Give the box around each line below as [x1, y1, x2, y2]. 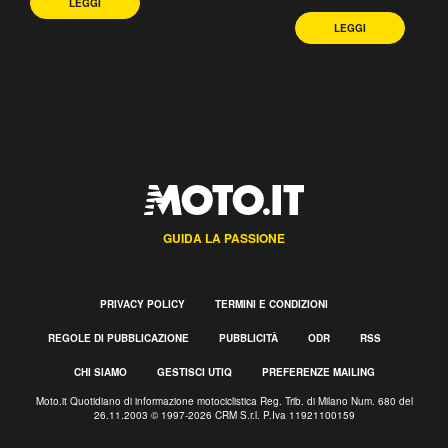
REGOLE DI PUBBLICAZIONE [47, 330, 189, 345]
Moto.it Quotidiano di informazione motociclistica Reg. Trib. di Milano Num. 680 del [35, 393, 413, 408]
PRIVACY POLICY [100, 296, 185, 311]
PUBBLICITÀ [218, 330, 278, 345]
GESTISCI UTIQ [156, 364, 232, 379]
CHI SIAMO [73, 364, 127, 379]
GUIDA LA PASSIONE [163, 228, 285, 247]
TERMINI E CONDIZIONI [215, 296, 328, 311]
